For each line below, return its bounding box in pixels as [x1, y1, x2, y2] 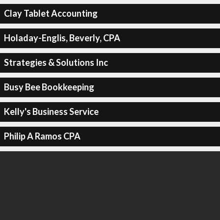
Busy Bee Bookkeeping [3, 82, 94, 92]
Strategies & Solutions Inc [3, 57, 108, 68]
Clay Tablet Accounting [3, 8, 98, 19]
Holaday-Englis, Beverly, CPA [3, 32, 120, 43]
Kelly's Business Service [3, 106, 99, 117]
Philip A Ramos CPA [3, 131, 81, 141]
